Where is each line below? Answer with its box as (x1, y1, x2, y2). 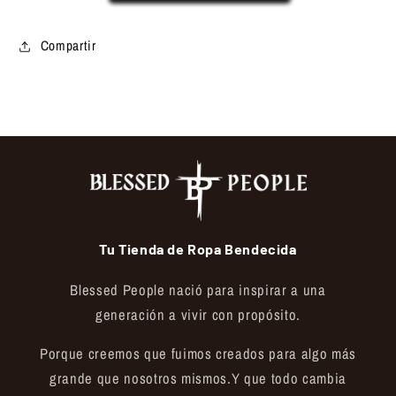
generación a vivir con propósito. (95, 304, 301, 324)
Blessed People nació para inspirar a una (70, 279, 326, 300)
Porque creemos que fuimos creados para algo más (39, 344, 357, 364)
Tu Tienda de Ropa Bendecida (99, 240, 297, 257)
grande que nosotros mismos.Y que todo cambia (49, 369, 347, 389)
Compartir (40, 36, 96, 56)
